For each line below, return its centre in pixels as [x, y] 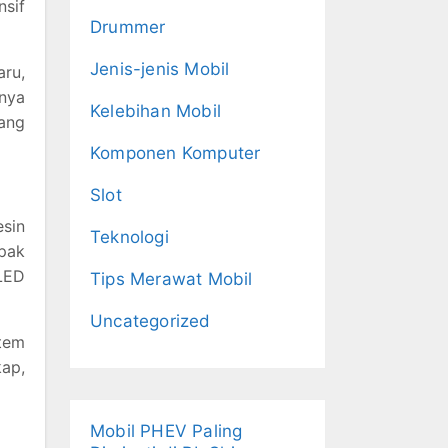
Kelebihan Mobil [155, 111]
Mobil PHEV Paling [166, 431]
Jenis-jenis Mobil [160, 69]
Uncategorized [150, 321]
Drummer [128, 27]
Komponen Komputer [175, 153]
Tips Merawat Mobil [171, 279]
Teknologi [129, 237]
